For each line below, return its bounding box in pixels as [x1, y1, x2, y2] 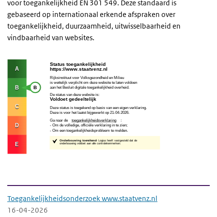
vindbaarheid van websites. [7, 33, 94, 42]
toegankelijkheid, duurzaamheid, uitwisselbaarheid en [7, 21, 181, 31]
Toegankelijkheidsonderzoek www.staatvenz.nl [7, 193, 157, 203]
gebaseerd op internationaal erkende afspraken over [7, 10, 175, 19]
